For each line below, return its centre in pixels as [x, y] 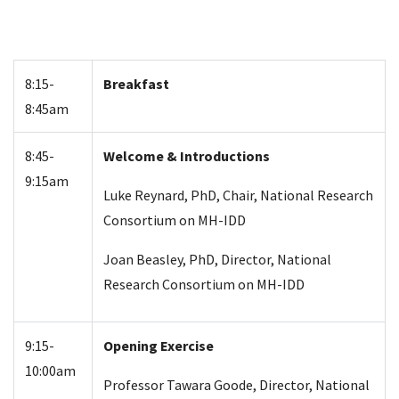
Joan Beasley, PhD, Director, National [217, 259]
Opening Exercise [160, 345]
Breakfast [138, 83]
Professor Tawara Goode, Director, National [236, 384]
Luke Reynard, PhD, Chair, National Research [238, 195]
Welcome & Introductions [188, 155]
